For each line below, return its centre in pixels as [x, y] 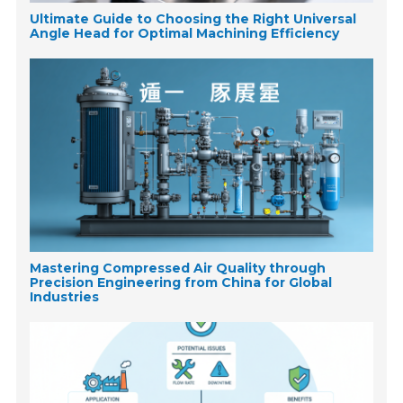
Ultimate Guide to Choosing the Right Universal [193, 19]
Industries [65, 296]
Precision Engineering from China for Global [181, 282]
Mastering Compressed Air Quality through [178, 268]
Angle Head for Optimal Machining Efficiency [185, 34]
